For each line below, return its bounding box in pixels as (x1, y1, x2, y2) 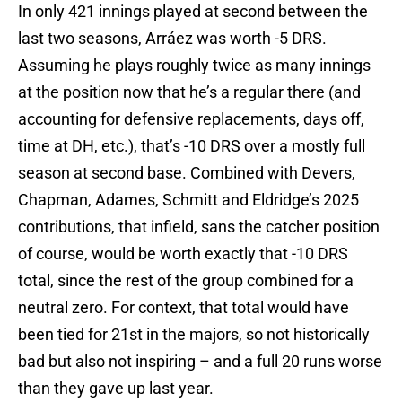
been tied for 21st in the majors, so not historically (18, 325, 370, 345)
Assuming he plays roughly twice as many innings (18, 56, 371, 75)
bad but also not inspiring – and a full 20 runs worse (18, 352, 382, 371)
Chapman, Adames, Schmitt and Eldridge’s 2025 (18, 190, 359, 210)
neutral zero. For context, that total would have (18, 298, 349, 318)
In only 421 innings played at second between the (18, 2, 368, 22)
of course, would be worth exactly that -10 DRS (18, 244, 348, 264)
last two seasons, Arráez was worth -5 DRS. (18, 29, 327, 48)
